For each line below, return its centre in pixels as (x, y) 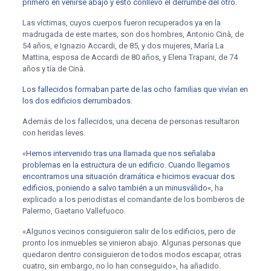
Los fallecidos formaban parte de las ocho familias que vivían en (135, 89)
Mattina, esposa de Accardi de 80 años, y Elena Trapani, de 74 (130, 57)
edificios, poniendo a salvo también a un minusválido (115, 188)
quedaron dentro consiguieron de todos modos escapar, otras (132, 254)
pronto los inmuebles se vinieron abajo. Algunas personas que (131, 243)
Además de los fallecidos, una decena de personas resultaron (131, 121)
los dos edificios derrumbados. (77, 101)
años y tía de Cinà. (54, 69)
